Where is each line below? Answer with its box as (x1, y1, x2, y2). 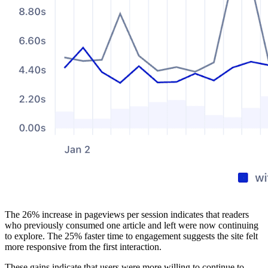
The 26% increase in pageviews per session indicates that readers (5, 209, 249, 220)
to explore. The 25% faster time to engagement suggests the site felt (5, 230, 258, 241)
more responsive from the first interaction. (5, 241, 162, 252)
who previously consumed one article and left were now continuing (5, 220, 258, 230)
